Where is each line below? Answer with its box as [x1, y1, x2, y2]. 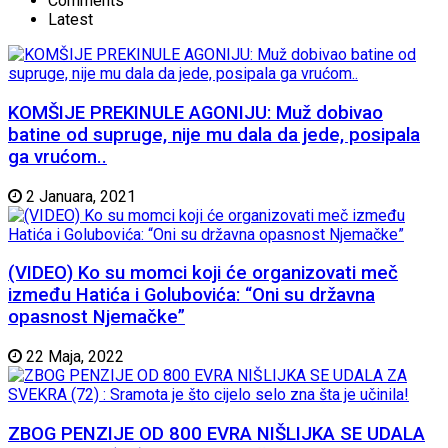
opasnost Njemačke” [8, 306, 185, 329]
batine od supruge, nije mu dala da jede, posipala [8, 123, 420, 146]
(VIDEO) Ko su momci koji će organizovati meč [8, 262, 398, 285]
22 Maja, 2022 [22, 347, 124, 367]
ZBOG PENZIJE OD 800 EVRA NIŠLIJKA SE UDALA [8, 422, 425, 445]
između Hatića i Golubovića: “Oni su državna [8, 284, 375, 307]
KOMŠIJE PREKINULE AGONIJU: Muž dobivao [8, 101, 383, 124]
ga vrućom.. [8, 145, 107, 168]
